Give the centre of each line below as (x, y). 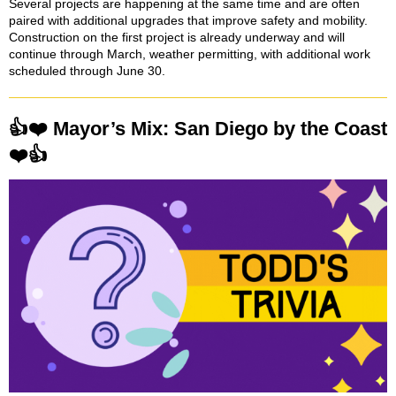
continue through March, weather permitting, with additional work (190, 54)
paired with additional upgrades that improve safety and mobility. (188, 20)
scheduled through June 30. (87, 71)
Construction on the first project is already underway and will (177, 37)
